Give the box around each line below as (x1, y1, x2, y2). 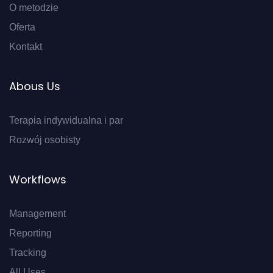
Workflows (9, 171, 66, 187)
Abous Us (9, 78, 60, 94)
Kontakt (9, 41, 42, 52)
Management (9, 208, 66, 219)
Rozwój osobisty (9, 134, 80, 145)
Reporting (9, 227, 52, 238)
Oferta (9, 21, 35, 32)
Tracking (9, 247, 46, 258)
